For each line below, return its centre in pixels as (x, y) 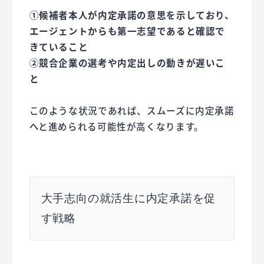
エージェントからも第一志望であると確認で (127, 30)
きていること (59, 46)
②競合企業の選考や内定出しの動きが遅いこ (127, 62)
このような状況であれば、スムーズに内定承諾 (132, 110)
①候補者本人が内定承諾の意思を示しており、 (132, 14)
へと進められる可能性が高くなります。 (116, 126)
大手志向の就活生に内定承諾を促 (128, 198)
